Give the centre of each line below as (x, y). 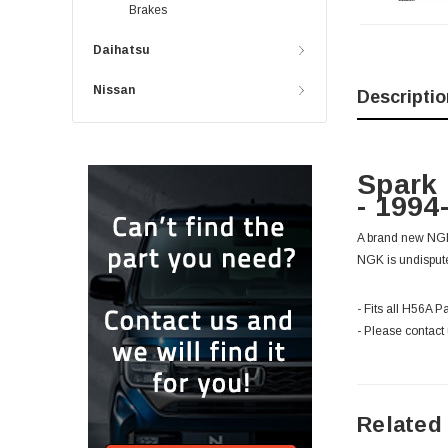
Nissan (114, 90)
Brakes (148, 10)
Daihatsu (121, 50)
